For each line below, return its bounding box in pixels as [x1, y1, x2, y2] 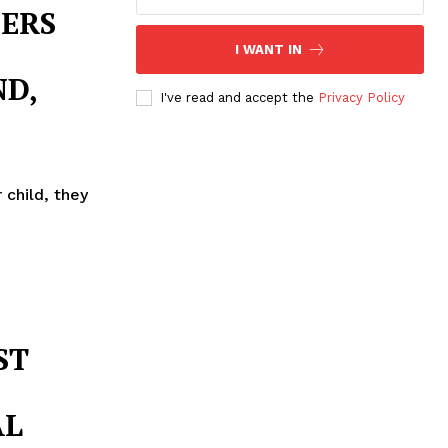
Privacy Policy [318, 89, 405, 105]
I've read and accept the [160, 89, 318, 105]
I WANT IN [234, 41, 302, 57]
